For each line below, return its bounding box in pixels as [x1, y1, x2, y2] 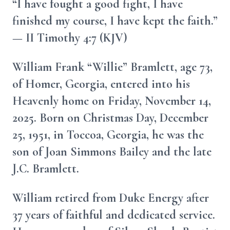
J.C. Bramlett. [12, 161, 79, 176]
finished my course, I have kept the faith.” [12, 13, 218, 28]
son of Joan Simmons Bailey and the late [12, 144, 212, 159]
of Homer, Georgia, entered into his [12, 76, 190, 91]
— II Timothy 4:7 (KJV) [12, 30, 127, 45]
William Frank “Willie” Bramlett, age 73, [12, 60, 213, 74]
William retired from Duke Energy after [12, 190, 209, 205]
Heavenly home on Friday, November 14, [12, 93, 211, 108]
